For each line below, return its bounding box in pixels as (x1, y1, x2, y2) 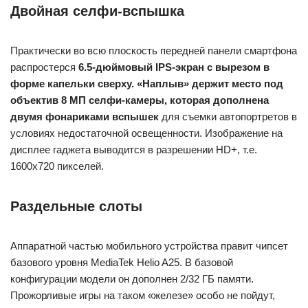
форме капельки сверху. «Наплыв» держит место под (10, 78, 283, 89)
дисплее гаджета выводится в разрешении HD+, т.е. (10, 144, 257, 155)
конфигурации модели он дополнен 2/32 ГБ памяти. (10, 273, 254, 285)
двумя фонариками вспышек (10, 111, 159, 122)
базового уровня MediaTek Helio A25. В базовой (10, 256, 233, 268)
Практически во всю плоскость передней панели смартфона (10, 45, 297, 56)
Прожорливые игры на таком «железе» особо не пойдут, (10, 289, 275, 301)
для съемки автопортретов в (159, 111, 297, 122)
